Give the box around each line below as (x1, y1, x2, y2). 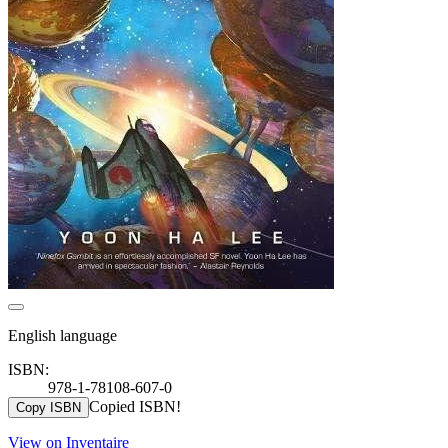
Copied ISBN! (89, 397, 181, 415)
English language (8, 326, 117, 344)
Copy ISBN (16, 399, 81, 415)
